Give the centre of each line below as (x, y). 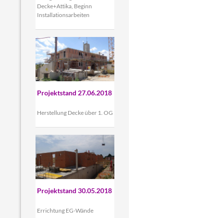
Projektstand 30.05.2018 (74, 191)
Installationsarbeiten (63, 15)
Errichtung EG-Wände (65, 211)
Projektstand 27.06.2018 (74, 93)
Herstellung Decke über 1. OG (75, 113)
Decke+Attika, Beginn (64, 6)
